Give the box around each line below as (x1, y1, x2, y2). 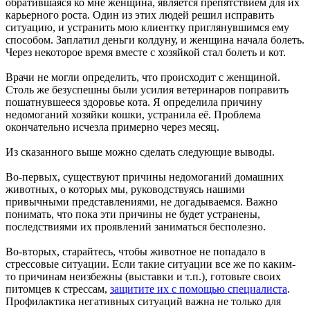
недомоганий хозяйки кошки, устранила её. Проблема (6, 108, 261, 120)
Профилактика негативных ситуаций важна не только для (6, 295, 281, 307)
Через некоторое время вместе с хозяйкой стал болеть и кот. (6, 46, 286, 58)
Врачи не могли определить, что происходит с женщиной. (6, 71, 280, 83)
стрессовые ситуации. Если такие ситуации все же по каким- (6, 257, 295, 270)
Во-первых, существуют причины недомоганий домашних (6, 170, 284, 183)
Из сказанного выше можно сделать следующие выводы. (6, 145, 275, 158)
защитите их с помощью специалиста (110, 282, 287, 295)
